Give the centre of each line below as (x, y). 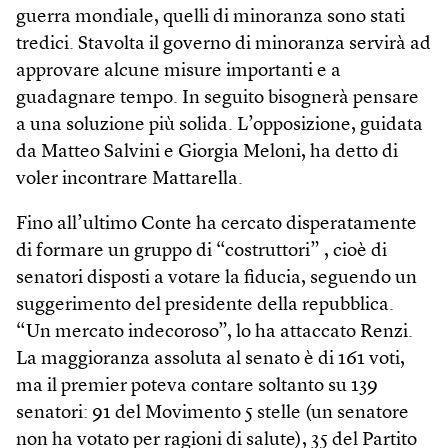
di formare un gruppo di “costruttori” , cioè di (201, 251)
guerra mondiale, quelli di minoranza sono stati (210, 17)
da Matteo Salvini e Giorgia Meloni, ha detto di (207, 152)
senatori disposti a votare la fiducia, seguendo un (216, 278)
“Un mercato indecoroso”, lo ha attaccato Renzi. (214, 332)
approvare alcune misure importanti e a (178, 71)
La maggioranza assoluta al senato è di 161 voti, (210, 359)
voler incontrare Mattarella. (129, 179)
